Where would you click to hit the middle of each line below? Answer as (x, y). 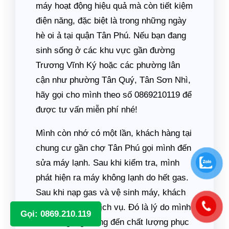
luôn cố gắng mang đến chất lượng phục (112, 222)
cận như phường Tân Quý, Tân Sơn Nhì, (113, 80)
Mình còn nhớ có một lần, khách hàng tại (114, 133)
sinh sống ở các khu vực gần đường (105, 51)
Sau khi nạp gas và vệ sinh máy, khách (111, 193)
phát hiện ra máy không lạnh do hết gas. (112, 178)
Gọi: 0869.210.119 (56, 214)
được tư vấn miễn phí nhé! (87, 110)
